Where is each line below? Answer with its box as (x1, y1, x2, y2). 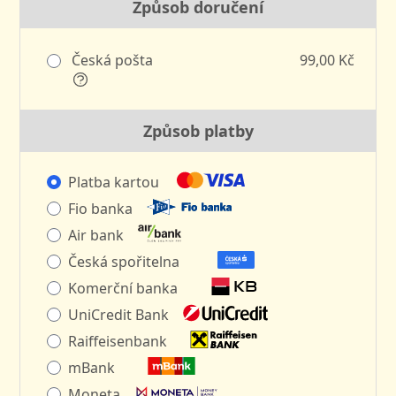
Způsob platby (142, 119, 254, 141)
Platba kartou (68, 171, 160, 192)
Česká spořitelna (68, 251, 180, 271)
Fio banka (68, 198, 133, 218)
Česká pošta (68, 49, 154, 70)
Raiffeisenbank (68, 331, 168, 351)
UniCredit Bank (68, 304, 170, 324)
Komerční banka (68, 278, 179, 298)
